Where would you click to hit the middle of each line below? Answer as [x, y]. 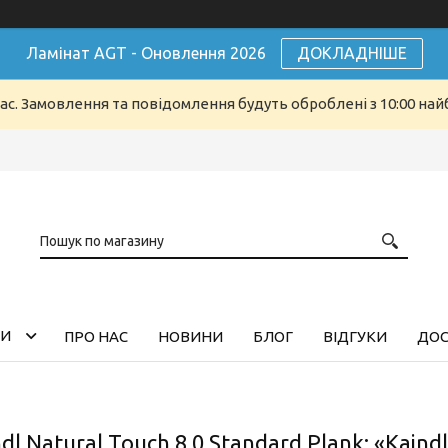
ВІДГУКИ [355, 336]
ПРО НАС [96, 336]
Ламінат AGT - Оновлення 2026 [145, 53]
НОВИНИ [190, 336]
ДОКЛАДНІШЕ [351, 53]
